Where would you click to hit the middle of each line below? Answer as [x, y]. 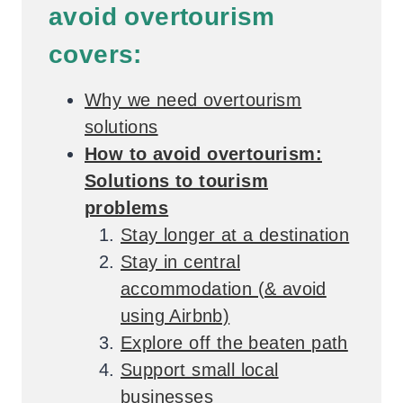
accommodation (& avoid [224, 288]
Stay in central [180, 261]
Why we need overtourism [193, 99]
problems [127, 207]
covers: [95, 54]
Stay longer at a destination [235, 234]
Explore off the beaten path [234, 342]
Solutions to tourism [176, 180]
